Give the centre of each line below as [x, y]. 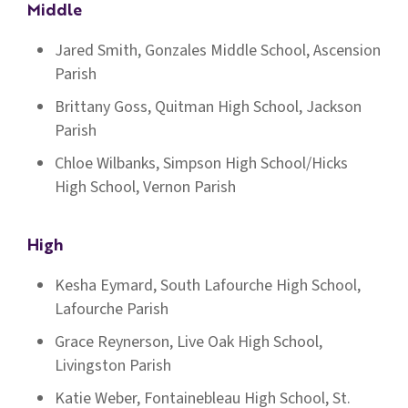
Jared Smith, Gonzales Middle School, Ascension [218, 51]
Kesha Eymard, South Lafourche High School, [208, 286]
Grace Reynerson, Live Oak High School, [189, 342]
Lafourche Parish [112, 309]
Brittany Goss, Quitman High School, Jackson [208, 107]
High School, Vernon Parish [145, 187]
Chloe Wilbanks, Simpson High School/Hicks [201, 163]
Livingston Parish [113, 366]
